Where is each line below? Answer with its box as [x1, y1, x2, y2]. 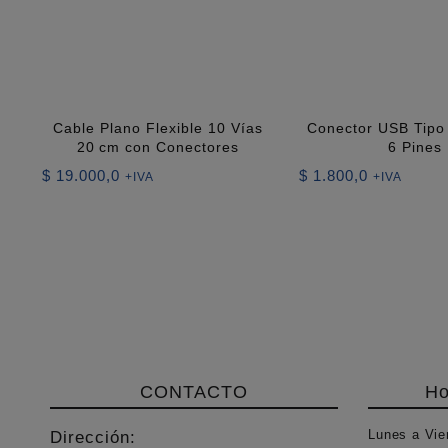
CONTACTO [139, 382, 248, 403]
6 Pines [387, 138, 442, 155]
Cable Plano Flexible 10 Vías [52, 119, 263, 136]
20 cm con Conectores [76, 138, 239, 155]
